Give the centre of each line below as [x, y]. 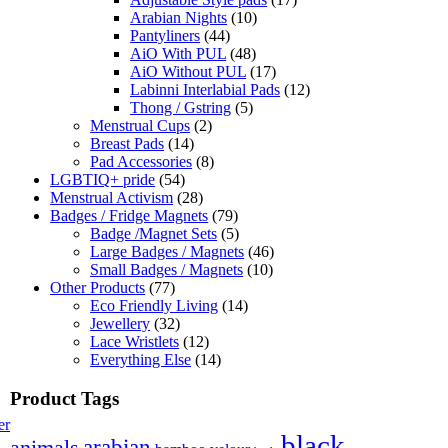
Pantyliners [165, 36]
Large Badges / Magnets [167, 252]
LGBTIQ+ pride [103, 180]
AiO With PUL [178, 54]
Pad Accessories [141, 162]
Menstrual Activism [112, 198]
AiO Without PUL [188, 72]
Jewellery [120, 324]
